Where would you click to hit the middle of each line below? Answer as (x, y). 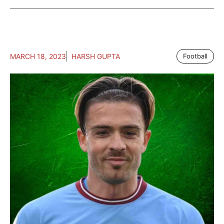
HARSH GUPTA (96, 56)
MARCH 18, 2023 (38, 56)
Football (195, 56)
